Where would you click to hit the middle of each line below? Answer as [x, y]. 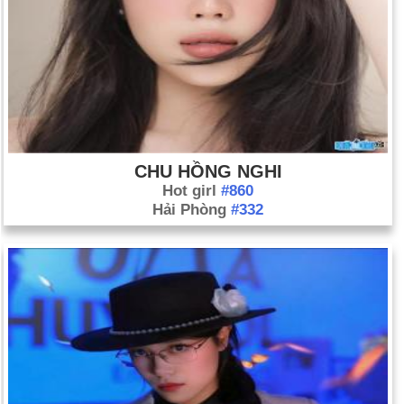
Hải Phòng [192, 210]
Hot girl [192, 191]
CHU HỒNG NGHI [208, 172]
